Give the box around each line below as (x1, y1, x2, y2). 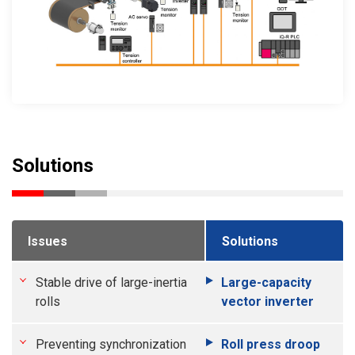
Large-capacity (221, 274, 311, 290)
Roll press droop (221, 336, 320, 352)
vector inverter (221, 293, 314, 309)
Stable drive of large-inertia (36, 274, 187, 290)
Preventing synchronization (36, 336, 186, 352)
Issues (28, 233, 67, 249)
